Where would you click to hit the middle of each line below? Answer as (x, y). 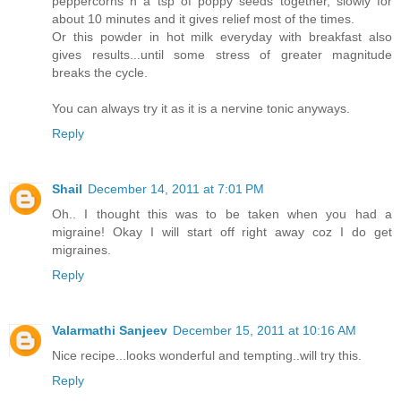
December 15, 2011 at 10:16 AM (264, 331)
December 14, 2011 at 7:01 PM (176, 189)
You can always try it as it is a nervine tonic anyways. (201, 109)
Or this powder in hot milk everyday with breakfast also (222, 37)
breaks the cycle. (100, 73)
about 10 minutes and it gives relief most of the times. (203, 19)
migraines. (81, 250)
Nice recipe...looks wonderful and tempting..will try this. (207, 356)
